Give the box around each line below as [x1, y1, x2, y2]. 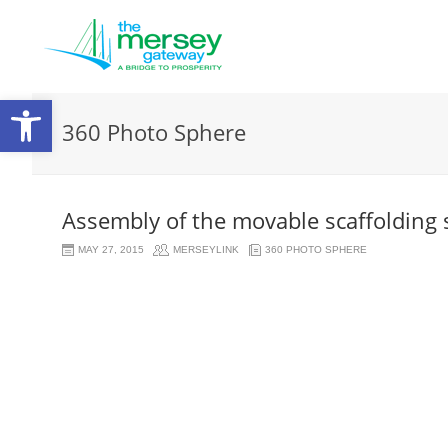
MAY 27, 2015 [78, 244, 144, 255]
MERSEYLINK [173, 244, 239, 255]
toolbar [9, 157, 108, 193]
